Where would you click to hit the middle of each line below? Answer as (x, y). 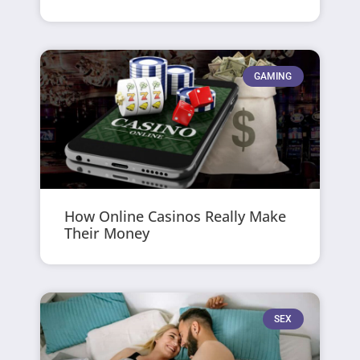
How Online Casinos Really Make (176, 217)
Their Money (107, 233)
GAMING (273, 76)
